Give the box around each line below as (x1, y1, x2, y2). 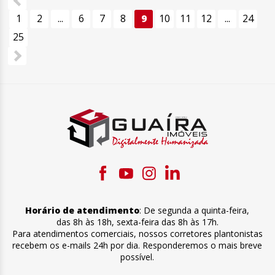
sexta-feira (116, 215, 159, 228)
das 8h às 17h (161, 215, 217, 228)
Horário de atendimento (25, 204, 140, 216)
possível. (120, 250, 155, 263)
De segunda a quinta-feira (144, 204, 247, 216)
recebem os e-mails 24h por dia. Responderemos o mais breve (12, 239, 263, 251)
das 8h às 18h (56, 215, 112, 228)
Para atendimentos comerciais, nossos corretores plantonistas (12, 227, 263, 239)
